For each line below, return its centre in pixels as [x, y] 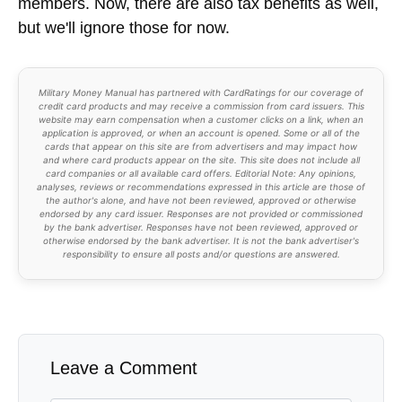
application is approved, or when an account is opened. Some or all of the [201, 132]
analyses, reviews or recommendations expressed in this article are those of [201, 186]
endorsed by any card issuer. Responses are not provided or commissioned [201, 213]
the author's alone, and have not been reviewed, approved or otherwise [201, 200]
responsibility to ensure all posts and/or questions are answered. [201, 253]
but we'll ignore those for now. [124, 27]
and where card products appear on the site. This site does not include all [201, 159]
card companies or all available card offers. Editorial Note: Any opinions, [201, 173]
